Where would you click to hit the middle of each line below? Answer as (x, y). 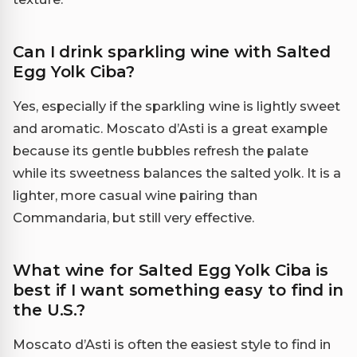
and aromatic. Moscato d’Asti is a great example (170, 128)
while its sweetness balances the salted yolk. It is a (177, 173)
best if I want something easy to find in (178, 290)
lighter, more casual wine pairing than (135, 195)
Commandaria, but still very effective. (133, 217)
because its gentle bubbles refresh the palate (161, 150)
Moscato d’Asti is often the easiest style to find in (172, 344)
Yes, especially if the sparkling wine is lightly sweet (177, 106)
